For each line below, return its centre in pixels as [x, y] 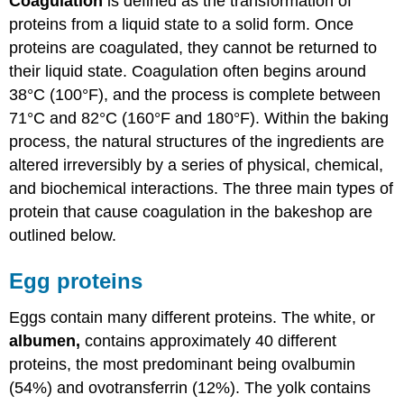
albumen [43, 340]
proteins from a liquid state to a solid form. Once [182, 24]
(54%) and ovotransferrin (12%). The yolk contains [190, 387]
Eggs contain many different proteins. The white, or [193, 317]
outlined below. [63, 235]
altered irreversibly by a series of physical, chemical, [197, 165]
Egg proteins [76, 280]
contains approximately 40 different [209, 340]
